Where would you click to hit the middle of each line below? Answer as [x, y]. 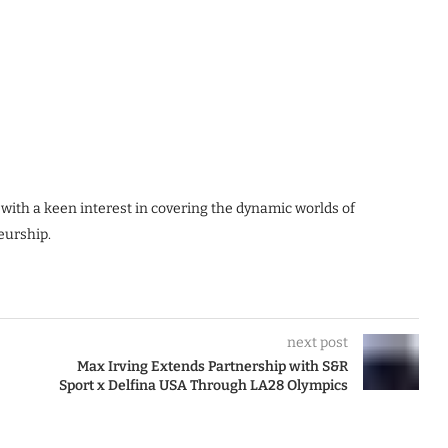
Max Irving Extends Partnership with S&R [212, 367]
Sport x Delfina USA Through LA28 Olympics [203, 386]
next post [317, 343]
